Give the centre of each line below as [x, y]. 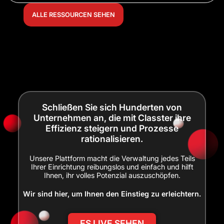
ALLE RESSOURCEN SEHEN [73, 15]
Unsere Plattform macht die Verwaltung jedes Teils [112, 158]
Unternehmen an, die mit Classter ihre [112, 118]
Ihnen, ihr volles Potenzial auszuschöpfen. [112, 175]
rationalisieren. [112, 139]
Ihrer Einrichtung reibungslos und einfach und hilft [112, 167]
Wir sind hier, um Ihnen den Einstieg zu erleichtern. [112, 194]
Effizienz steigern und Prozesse [112, 128]
